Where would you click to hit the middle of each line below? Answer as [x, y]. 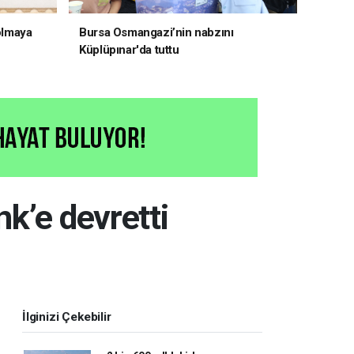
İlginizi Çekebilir [67, 317]
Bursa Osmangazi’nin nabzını [156, 33]
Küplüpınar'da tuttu [129, 50]
